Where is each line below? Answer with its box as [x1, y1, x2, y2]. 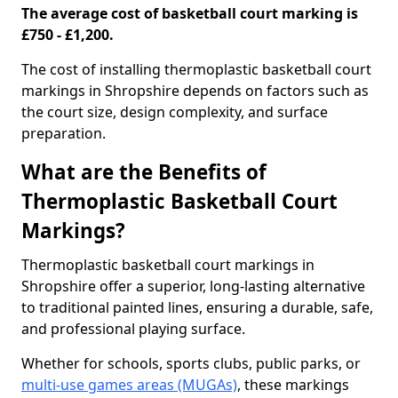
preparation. [21, 123, 106, 143]
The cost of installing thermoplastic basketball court [21, 60, 371, 79]
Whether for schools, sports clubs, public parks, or [21, 354, 361, 373]
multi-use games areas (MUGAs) [21, 375, 237, 394]
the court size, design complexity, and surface [21, 102, 328, 122]
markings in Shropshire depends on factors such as [21, 81, 369, 100]
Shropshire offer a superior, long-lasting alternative [21, 276, 365, 296]
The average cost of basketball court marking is [21, 4, 358, 23]
